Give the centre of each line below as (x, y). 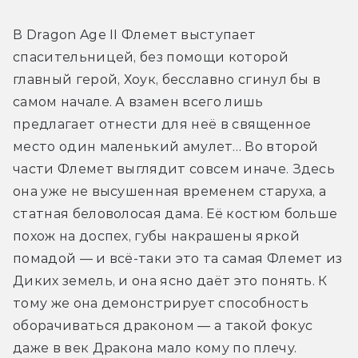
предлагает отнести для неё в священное (162, 124)
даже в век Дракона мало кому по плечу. (155, 348)
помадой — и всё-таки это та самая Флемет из (178, 258)
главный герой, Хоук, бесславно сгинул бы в (167, 79)
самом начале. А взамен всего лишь (138, 101)
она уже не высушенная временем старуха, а (170, 191)
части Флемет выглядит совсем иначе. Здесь (174, 169)
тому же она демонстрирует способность (161, 303)
